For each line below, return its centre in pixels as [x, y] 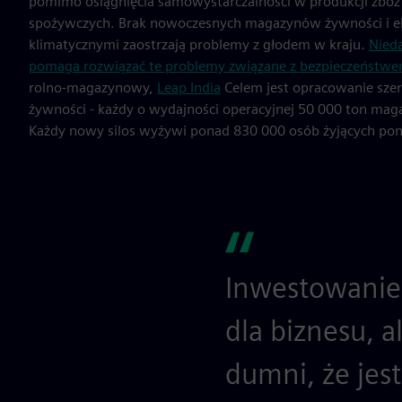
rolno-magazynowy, [93, 87]
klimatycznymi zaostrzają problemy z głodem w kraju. [199, 44]
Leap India [189, 87]
